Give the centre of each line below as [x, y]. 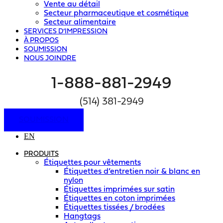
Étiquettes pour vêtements [92, 163]
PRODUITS [41, 154]
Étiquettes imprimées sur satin [119, 190]
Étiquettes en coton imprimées [119, 199]
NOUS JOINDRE [50, 58]
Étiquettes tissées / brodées [114, 208]
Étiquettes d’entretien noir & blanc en [132, 172]
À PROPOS [41, 41]
